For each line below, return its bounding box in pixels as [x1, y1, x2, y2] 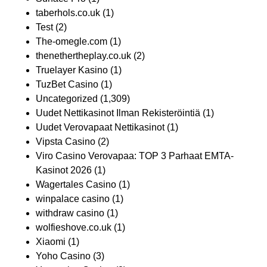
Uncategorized [36, 94, 98, 104]
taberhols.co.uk [36, 8, 100, 18]
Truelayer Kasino [36, 65, 108, 75]
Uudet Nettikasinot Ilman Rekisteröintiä [36, 108, 200, 118]
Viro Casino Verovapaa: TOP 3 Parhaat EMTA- [36, 151, 234, 161]
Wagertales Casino [36, 179, 116, 190]
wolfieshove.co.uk [36, 222, 111, 232]
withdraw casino [36, 208, 104, 218]
